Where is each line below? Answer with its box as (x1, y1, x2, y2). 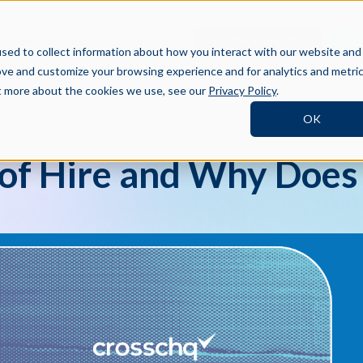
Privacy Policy (208, 83, 276, 97)
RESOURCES (46, 35, 111, 49)
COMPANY (123, 35, 180, 49)
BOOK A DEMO (213, 35, 303, 48)
